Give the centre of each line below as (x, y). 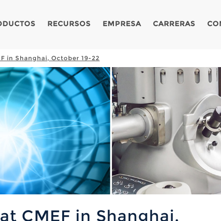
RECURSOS (69, 24)
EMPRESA (122, 24)
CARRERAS (174, 24)
